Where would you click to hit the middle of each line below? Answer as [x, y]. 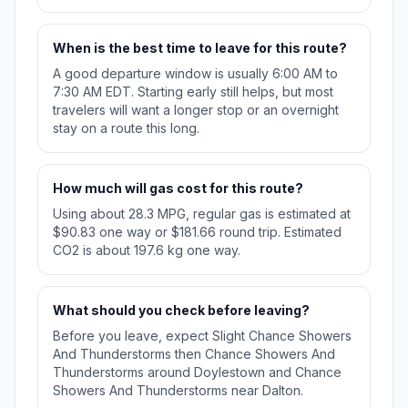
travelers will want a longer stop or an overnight [196, 110]
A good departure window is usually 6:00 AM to [195, 74]
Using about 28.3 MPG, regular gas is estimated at [202, 214]
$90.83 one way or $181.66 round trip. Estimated [197, 232]
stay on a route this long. [126, 128]
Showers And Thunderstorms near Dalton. [178, 391]
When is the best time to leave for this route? [200, 48]
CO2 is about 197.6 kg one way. [147, 250]
